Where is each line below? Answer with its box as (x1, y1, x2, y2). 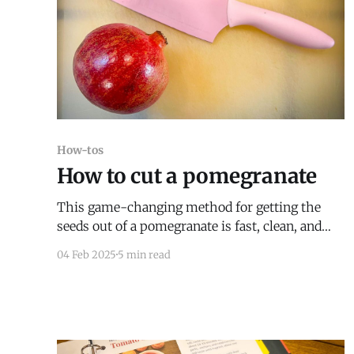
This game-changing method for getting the (57, 198, 321, 215)
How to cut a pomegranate (57, 162, 317, 189)
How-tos (57, 142, 104, 157)
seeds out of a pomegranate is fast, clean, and (57, 217, 322, 234)
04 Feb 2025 (57, 247, 116, 262)
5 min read (118, 247, 171, 262)
